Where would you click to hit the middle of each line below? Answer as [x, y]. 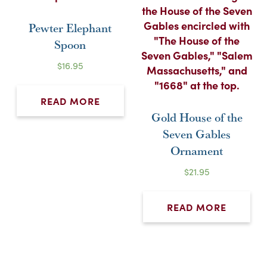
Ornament [197, 150]
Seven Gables [197, 133]
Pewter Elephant [70, 27]
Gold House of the [197, 117]
